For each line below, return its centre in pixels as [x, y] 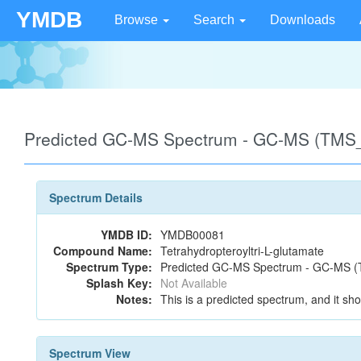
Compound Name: [103, 251]
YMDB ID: [127, 234]
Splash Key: [119, 283]
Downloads [303, 20]
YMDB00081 [193, 234]
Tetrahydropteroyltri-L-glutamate [242, 251]
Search [216, 20]
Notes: [134, 299]
